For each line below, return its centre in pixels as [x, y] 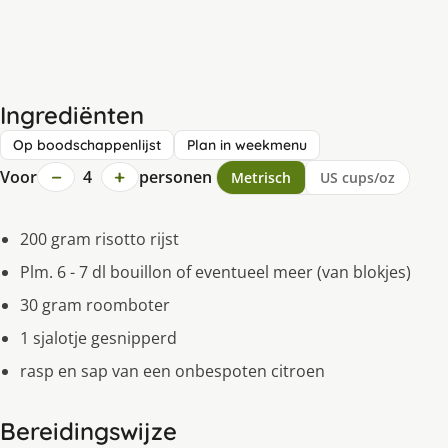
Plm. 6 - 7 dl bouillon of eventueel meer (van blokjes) [215, 271]
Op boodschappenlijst [87, 144]
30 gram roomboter [95, 304]
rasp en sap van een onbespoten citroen [172, 370]
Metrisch [260, 177]
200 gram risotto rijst [99, 238]
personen [175, 176]
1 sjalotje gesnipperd [98, 337]
